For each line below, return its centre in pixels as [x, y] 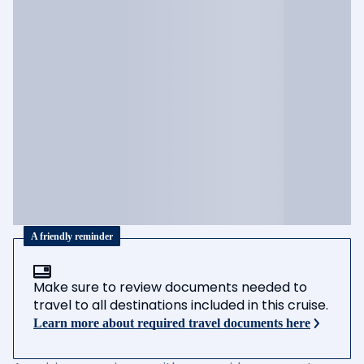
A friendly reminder [72, 236]
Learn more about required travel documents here [172, 323]
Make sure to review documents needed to [170, 287]
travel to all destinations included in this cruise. [181, 305]
